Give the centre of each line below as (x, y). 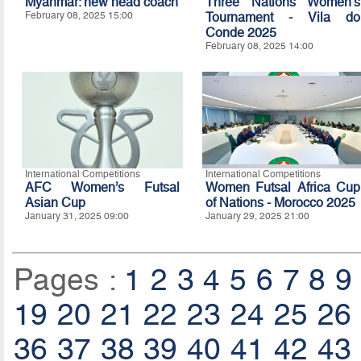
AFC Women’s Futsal (102, 188)
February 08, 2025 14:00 (259, 46)
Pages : (69, 280)
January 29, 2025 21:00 (257, 216)
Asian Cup (55, 203)
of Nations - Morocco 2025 (280, 203)
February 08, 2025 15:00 (79, 16)
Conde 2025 (241, 33)
